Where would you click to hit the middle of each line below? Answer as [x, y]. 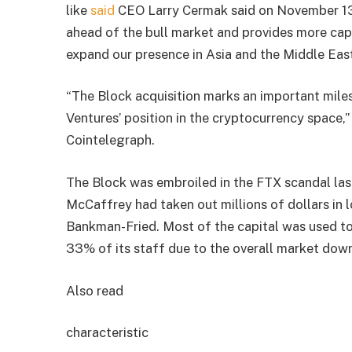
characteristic [108, 333]
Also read [95, 290]
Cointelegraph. [111, 140]
